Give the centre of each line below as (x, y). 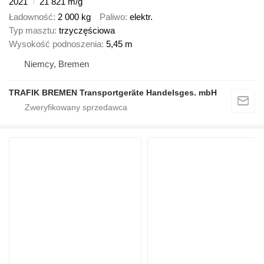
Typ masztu (32, 31)
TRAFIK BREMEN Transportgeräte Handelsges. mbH (113, 93)
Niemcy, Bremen (57, 64)
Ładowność (31, 17)
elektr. (141, 17)
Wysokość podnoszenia (55, 44)
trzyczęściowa (87, 31)
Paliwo (112, 17)
